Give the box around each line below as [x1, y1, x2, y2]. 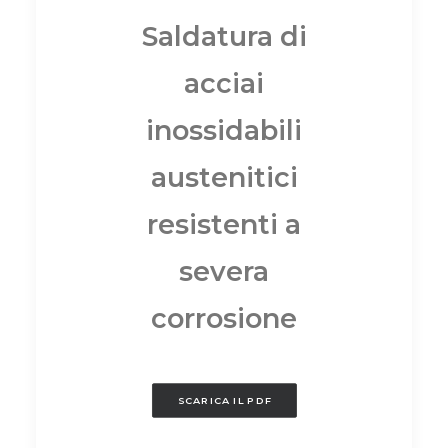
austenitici [150, 160, 298, 194]
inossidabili [146, 113, 302, 147]
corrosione [151, 301, 297, 335]
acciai [184, 66, 264, 100]
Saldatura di [141, 19, 307, 53]
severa [179, 254, 269, 288]
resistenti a [147, 207, 301, 241]
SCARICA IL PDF [177, 394, 271, 407]
